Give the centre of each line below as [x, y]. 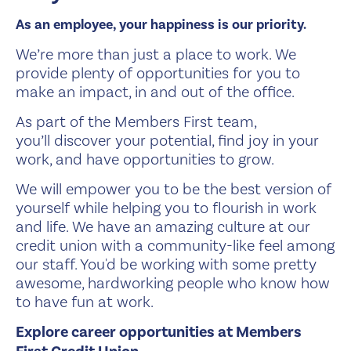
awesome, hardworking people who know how [173, 283]
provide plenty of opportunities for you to [158, 73]
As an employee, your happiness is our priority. [161, 24]
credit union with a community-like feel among [175, 245]
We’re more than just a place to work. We [156, 54]
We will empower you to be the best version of [174, 189]
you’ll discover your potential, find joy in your [167, 140]
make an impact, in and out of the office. [157, 92]
